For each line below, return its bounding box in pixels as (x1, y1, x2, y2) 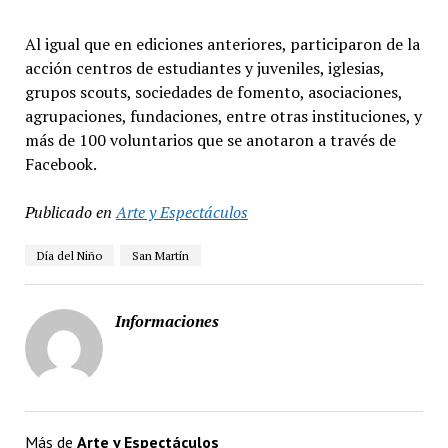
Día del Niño (36, 248, 102, 263)
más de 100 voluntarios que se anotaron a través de (24, 129, 396, 151)
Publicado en (24, 201, 112, 223)
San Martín (131, 248, 189, 263)
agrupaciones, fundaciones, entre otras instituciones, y (24, 105, 422, 127)
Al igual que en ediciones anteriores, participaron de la (24, 33, 420, 55)
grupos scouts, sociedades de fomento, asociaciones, (24, 81, 402, 103)
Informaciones (114, 310, 219, 332)
